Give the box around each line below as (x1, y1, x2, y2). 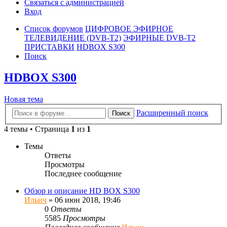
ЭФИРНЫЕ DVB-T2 (123, 33, 196, 43)
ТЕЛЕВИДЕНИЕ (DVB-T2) (24, 33, 121, 43)
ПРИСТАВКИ (24, 43, 74, 52)
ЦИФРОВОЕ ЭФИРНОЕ (85, 24, 173, 33)
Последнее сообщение (45, 169, 122, 178)
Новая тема (4, 95, 43, 104)
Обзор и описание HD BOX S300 (24, 186, 140, 195)
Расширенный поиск (136, 108, 208, 117)
